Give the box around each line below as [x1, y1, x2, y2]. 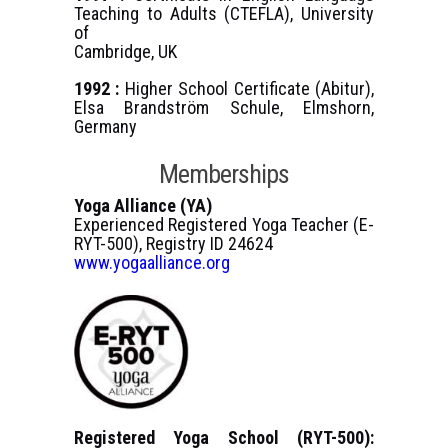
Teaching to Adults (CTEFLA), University [74, 3, 374, 25]
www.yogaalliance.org [74, 252, 230, 274]
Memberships [159, 159, 289, 190]
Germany [74, 116, 137, 138]
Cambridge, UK [74, 41, 177, 63]
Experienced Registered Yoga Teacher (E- [74, 214, 374, 236]
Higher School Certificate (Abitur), [119, 78, 375, 100]
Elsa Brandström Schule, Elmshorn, [74, 97, 374, 119]
